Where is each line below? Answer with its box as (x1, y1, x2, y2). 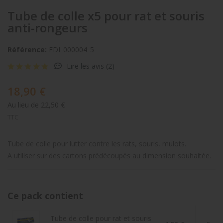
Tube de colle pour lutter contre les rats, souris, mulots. (7, 139, 186, 148)
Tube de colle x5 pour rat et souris (7, 7, 205, 24)
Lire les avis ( (65, 61, 108, 71)
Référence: (7, 45, 47, 54)
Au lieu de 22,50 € (7, 100, 65, 110)
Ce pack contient (7, 190, 83, 202)
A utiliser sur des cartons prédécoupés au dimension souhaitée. (7, 151, 211, 160)
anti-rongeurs (7, 19, 88, 36)
